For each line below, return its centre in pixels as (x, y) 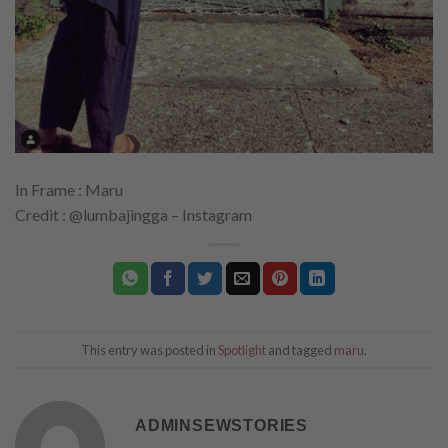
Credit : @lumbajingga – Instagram (133, 215)
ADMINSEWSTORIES (221, 426)
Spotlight (242, 349)
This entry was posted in (149, 349)
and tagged (300, 349)
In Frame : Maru (69, 190)
